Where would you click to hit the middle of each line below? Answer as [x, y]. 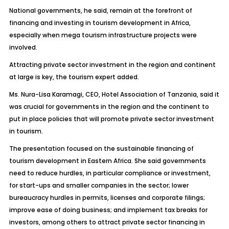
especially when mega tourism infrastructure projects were [103, 35]
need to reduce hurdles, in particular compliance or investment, [110, 173]
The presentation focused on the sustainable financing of [101, 148]
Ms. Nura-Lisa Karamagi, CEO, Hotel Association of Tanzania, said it [114, 94]
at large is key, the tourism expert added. [74, 77]
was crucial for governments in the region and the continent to [109, 107]
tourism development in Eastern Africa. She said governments [107, 161]
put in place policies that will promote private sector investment [111, 119]
